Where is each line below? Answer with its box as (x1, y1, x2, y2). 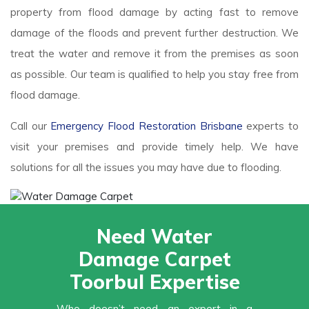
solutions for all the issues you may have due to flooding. (10, 160, 281, 174)
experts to (242, 119, 299, 132)
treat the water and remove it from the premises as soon (10, 46, 299, 60)
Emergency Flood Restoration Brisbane (50, 119, 243, 132)
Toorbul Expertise (69, 270, 240, 295)
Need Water (97, 224, 212, 249)
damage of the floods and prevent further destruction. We (10, 26, 299, 39)
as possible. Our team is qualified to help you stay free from (10, 67, 299, 81)
